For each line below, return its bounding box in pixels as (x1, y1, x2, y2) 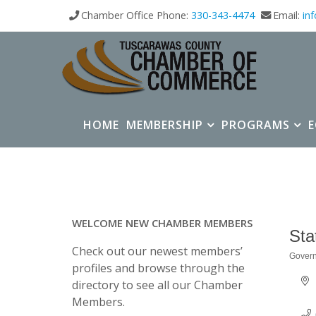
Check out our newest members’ (72, 243, 243, 259)
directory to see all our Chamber (72, 277, 243, 293)
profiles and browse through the (72, 260, 245, 276)
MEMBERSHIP (126, 117, 203, 133)
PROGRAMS (221, 117, 290, 133)
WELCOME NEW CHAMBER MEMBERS (72, 216, 253, 230)
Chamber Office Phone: (81, 8, 191, 22)
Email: (273, 8, 303, 22)
